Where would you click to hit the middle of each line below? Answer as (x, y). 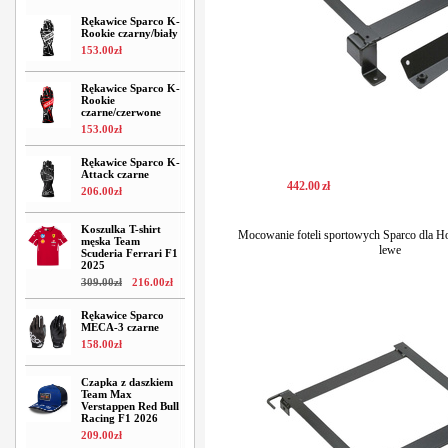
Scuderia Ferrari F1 (129, 253)
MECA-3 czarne (120, 327)
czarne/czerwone (121, 112)
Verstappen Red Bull (130, 406)
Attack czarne (115, 174)
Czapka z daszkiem (127, 382)
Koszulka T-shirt (121, 229)
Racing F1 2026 (119, 418)
